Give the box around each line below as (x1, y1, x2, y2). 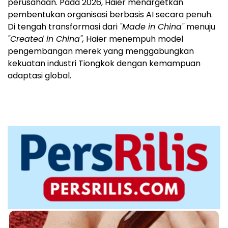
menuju (184, 20, 215, 33)
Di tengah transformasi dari (8, 20, 120, 33)
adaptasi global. (8, 69, 71, 81)
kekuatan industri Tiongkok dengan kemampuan (8, 57, 201, 69)
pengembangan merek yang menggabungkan (8, 45, 194, 57)
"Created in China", (8, 33, 84, 45)
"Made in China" (120, 20, 184, 33)
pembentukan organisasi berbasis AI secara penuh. (8, 8, 213, 20)
